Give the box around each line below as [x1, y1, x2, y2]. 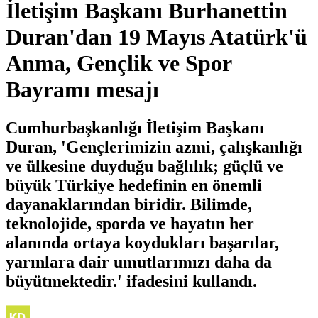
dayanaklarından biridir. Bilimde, [6, 194, 252, 214]
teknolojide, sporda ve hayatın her [6, 214, 254, 233]
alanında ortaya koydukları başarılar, [6, 233, 279, 252]
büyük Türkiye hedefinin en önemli [6, 175, 262, 194]
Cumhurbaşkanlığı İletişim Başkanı [6, 118, 264, 137]
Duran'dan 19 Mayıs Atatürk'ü [6, 24, 307, 50]
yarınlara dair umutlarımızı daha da [6, 252, 272, 271]
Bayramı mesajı [6, 77, 159, 103]
